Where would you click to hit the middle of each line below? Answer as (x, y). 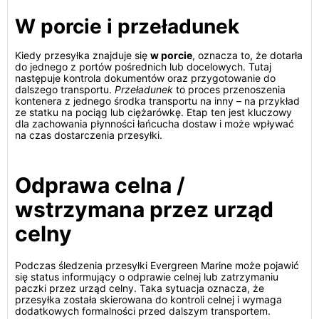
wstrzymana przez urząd (144, 209)
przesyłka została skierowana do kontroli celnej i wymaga (148, 299)
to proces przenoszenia (229, 89)
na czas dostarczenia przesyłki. (89, 135)
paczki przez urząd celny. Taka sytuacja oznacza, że (140, 288)
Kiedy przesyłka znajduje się (83, 55)
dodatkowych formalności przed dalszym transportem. (143, 311)
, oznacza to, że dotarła (247, 55)
